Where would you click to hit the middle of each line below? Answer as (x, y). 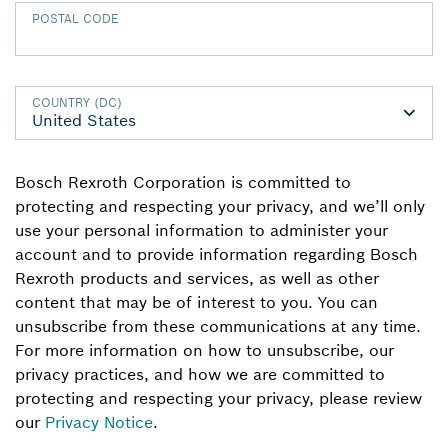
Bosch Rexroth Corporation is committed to (183, 182)
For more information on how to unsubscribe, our (204, 350)
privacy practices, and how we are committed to (200, 374)
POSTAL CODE (75, 19)
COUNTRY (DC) (77, 103)
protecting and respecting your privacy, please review (218, 398)
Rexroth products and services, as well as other (197, 278)
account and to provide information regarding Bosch (216, 254)
